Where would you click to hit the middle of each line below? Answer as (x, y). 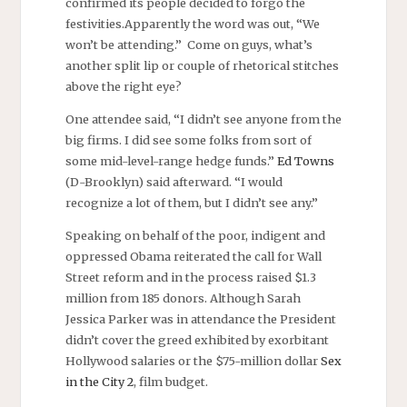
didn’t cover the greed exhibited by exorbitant (197, 339)
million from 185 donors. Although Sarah (183, 298)
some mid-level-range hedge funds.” (169, 160)
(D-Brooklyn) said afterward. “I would (174, 181)
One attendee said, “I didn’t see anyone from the (203, 119)
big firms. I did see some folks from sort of (188, 139)
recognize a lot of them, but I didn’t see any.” (191, 202)
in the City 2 (99, 381)
